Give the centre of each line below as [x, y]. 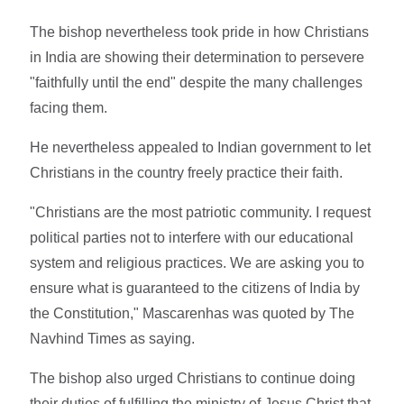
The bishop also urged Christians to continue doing [193, 378]
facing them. [69, 107]
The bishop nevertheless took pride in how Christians [200, 32]
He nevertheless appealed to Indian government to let [201, 147]
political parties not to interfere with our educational [192, 237]
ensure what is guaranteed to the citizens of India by [195, 288]
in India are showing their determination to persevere [197, 57]
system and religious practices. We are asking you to [197, 262]
